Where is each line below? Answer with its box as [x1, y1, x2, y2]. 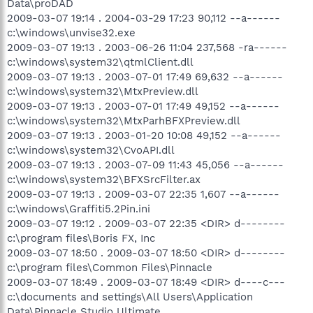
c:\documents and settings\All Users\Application [7, 290, 253, 303]
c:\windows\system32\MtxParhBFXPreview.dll [7, 114, 240, 127]
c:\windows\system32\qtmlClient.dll [7, 55, 194, 68]
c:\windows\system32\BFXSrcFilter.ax [7, 173, 201, 186]
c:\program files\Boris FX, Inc [7, 231, 155, 245]
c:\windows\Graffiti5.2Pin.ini [7, 202, 150, 215]
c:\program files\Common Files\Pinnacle [7, 261, 212, 274]
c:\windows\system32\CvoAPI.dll [7, 143, 175, 156]
